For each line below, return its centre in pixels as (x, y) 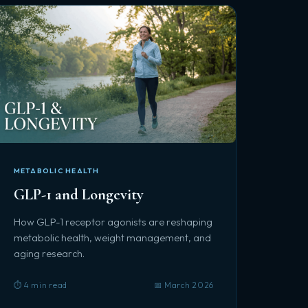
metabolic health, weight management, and (112, 238)
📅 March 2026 (184, 285)
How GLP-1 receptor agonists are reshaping (113, 222)
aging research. (49, 254)
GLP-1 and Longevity (78, 194)
